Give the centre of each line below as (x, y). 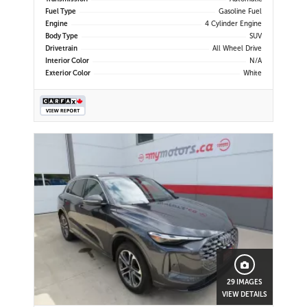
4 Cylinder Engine (233, 24)
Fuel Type (61, 12)
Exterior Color (68, 74)
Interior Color (67, 61)
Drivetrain (61, 49)
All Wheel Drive (237, 49)
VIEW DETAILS (245, 295)
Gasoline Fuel (240, 12)
